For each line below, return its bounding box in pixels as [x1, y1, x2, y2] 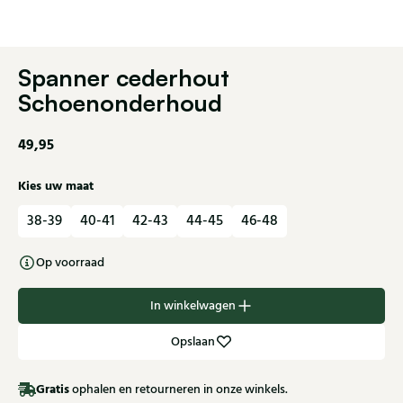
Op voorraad [36, 254, 104, 273]
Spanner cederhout [18, 63, 229, 93]
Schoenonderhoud [18, 88, 222, 118]
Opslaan [170, 333, 215, 352]
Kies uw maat [18, 176, 94, 197]
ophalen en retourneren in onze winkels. [69, 380, 288, 399]
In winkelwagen [149, 297, 236, 316]
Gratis [36, 379, 69, 399]
